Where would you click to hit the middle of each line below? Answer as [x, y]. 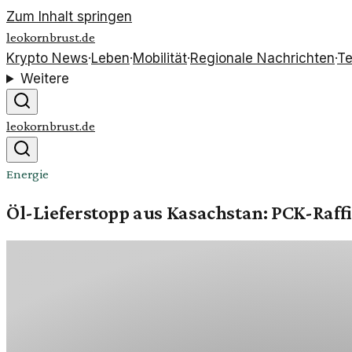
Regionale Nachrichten [262, 58]
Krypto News [47, 58]
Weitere [45, 79]
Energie [27, 174]
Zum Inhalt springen [69, 16]
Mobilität [160, 58]
